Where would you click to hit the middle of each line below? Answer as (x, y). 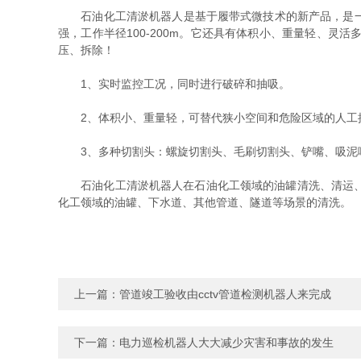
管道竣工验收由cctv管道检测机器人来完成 (225, 294)
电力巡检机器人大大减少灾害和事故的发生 (226, 342)
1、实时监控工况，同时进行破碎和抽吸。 (174, 84)
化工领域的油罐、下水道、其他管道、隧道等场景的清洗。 (205, 202)
